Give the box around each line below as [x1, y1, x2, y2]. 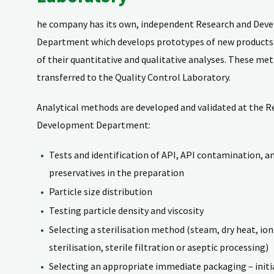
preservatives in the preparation [49, 166, 184, 179]
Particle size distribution [49, 185, 152, 198]
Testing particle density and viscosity [49, 204, 204, 217]
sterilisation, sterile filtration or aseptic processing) [49, 241, 268, 253]
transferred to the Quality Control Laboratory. [37, 71, 231, 83]
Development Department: [37, 119, 150, 131]
